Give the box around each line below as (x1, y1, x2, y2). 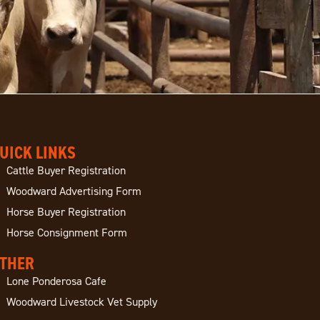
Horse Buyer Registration (6, 204, 126, 219)
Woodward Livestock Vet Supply (6, 294, 157, 309)
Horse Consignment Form (6, 225, 127, 240)
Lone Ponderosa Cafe (6, 274, 106, 289)
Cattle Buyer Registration (6, 163, 126, 178)
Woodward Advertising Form (6, 184, 141, 199)
